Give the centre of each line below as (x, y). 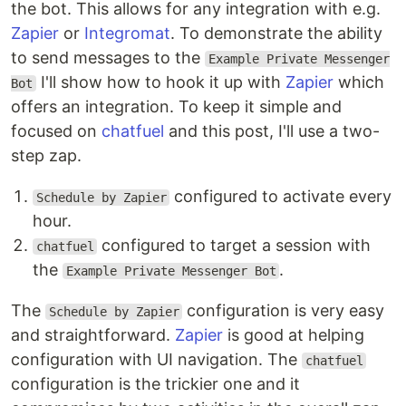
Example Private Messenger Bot (171, 271)
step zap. (46, 155)
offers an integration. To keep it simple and (176, 106)
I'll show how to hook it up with (160, 82)
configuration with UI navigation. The (156, 359)
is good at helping (294, 335)
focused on (56, 131)
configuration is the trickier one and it (155, 384)
